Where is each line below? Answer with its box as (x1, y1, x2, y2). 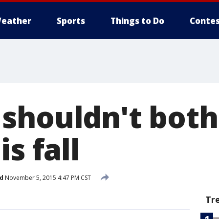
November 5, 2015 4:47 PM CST (3, 173, 91, 182)
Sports (57, 15, 85, 26)
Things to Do (110, 15, 164, 26)
